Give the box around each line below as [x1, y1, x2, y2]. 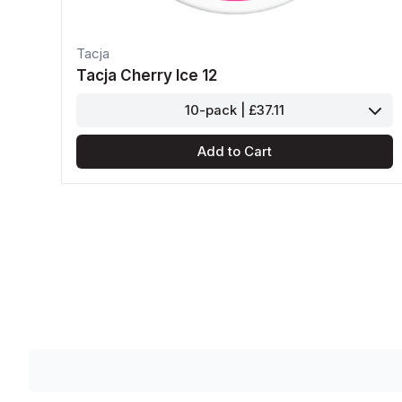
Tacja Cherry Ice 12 [76, 66, 217, 84]
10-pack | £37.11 [184, 101, 284, 118]
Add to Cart [197, 143, 272, 160]
